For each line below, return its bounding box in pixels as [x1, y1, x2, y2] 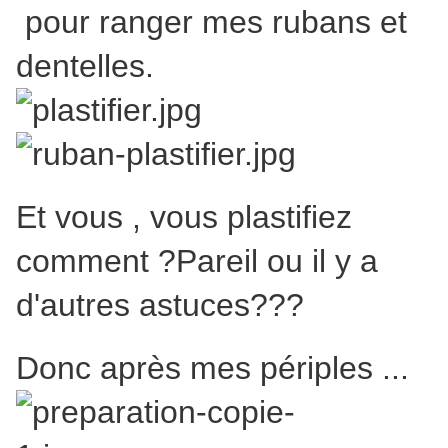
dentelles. [16, 48, 154, 85]
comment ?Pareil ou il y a [16, 243, 378, 280]
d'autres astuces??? [16, 287, 304, 324]
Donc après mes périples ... [16, 350, 409, 387]
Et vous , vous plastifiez [16, 199, 352, 236]
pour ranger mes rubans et [16, 4, 407, 41]
